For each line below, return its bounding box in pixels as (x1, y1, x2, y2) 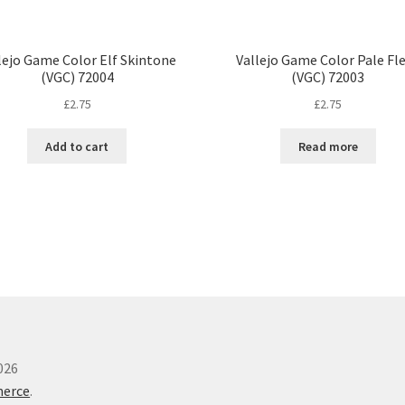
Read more (297, 137, 358, 155)
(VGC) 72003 (291, 68, 365, 87)
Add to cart (45, 137, 109, 155)
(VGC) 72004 (40, 68, 114, 87)
